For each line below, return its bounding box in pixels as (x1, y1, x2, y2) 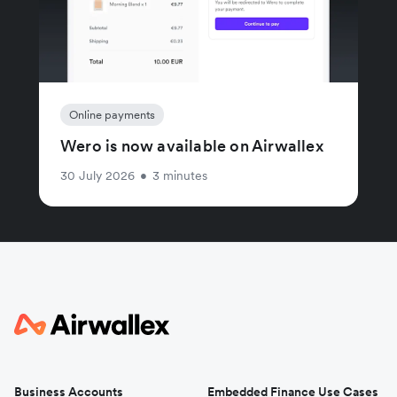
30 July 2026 (60, 167, 135, 183)
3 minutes (152, 167, 207, 183)
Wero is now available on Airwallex (60, 135, 323, 156)
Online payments (69, 106, 155, 122)
